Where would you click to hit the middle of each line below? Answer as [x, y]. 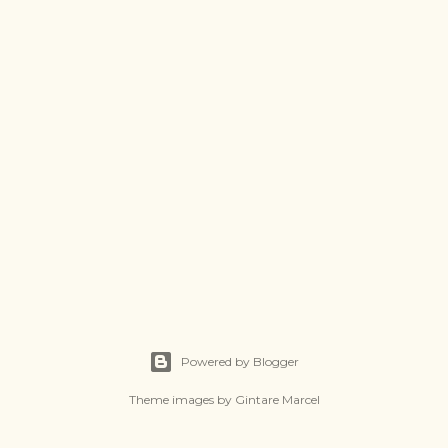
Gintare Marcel [277, 399]
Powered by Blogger [240, 361]
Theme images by [181, 399]
